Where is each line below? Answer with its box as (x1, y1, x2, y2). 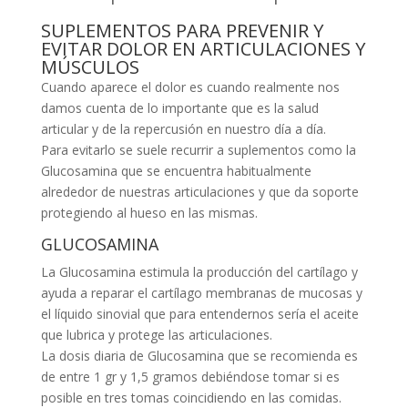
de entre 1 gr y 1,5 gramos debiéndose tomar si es (40, 368, 340, 386)
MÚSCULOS (40, 55, 139, 80)
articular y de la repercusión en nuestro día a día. (40, 120, 326, 138)
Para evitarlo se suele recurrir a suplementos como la (40, 141, 356, 159)
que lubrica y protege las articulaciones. (40, 326, 272, 344)
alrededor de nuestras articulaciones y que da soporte (40, 183, 359, 201)
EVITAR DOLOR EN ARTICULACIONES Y (40, 36, 365, 62)
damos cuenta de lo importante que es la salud (40, 99, 319, 117)
